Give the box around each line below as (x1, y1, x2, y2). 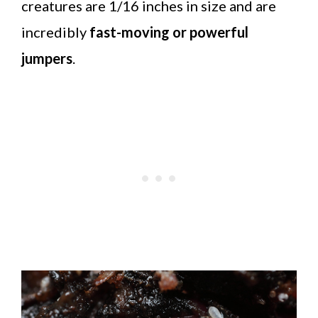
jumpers (21, 49, 72, 67)
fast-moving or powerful (89, 23, 248, 40)
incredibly (21, 23, 89, 40)
